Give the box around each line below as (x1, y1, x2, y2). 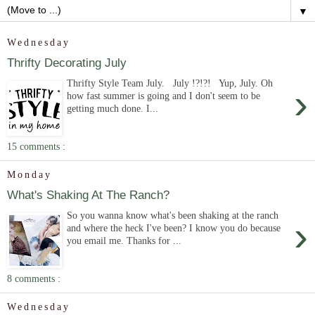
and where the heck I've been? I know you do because (67, 222, 281, 233)
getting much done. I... (67, 103, 159, 114)
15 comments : (7, 140, 65, 152)
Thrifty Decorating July (7, 56, 127, 70)
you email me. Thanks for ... (67, 235, 182, 246)
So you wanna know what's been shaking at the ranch (67, 210, 279, 221)
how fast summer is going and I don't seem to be (67, 90, 261, 101)
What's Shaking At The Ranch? (7, 188, 169, 202)
